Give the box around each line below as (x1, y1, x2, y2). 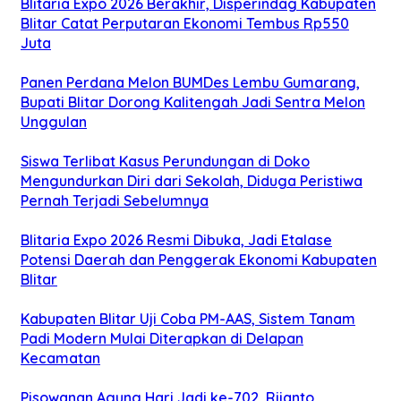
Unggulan (21, 112, 87, 131)
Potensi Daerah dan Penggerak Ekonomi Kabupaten (21, 250, 377, 269)
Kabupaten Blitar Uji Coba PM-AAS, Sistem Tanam (21, 309, 355, 328)
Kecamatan (21, 348, 100, 367)
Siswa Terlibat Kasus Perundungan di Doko (21, 151, 310, 170)
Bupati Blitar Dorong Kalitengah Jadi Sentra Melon (21, 92, 365, 111)
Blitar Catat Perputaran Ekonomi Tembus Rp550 (21, 13, 349, 32)
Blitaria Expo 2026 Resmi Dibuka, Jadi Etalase (21, 230, 332, 249)
